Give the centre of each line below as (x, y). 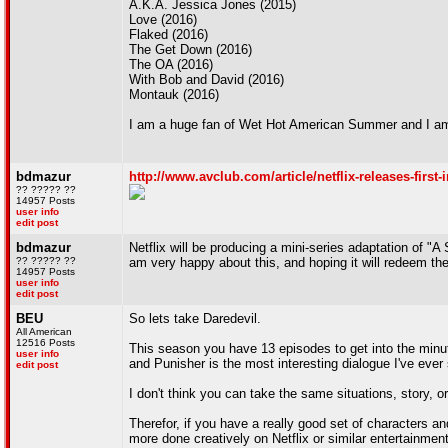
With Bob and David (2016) (206, 79)
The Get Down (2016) (190, 49)
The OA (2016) (171, 64)
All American (44, 331)
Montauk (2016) (174, 94)
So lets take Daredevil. (195, 318)
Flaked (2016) (168, 34)
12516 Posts (45, 342)
